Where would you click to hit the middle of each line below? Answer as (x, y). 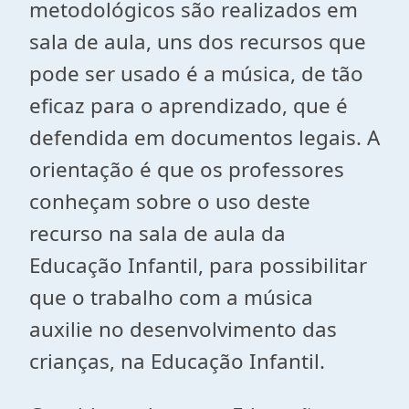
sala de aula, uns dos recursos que (198, 42)
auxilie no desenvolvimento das (183, 329)
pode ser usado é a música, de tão (196, 73)
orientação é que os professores (187, 169)
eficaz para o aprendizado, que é (189, 105)
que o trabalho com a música (171, 297)
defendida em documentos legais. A (204, 137)
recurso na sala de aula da (157, 233)
